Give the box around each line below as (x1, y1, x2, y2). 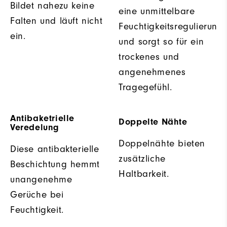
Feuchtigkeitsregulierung (119, 21, 223, 32)
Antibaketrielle (10, 113, 74, 124)
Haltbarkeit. (119, 168, 169, 180)
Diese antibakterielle (10, 143, 99, 155)
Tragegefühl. (119, 82, 172, 93)
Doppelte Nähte (119, 117, 187, 128)
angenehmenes (119, 66, 186, 78)
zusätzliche (119, 153, 166, 165)
